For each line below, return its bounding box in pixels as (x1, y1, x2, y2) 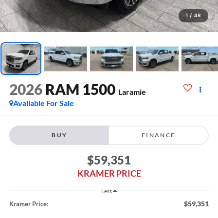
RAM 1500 (45, 80, 115, 98)
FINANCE (141, 131, 176, 139)
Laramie (118, 87, 146, 97)
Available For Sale (13, 98, 74, 108)
